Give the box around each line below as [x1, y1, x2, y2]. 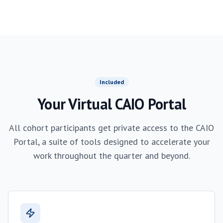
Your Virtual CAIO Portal [37, 94, 186, 113]
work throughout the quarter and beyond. [33, 150, 190, 161]
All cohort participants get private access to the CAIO [9, 122, 214, 133]
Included [99, 78, 124, 86]
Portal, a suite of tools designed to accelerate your [13, 136, 210, 147]
